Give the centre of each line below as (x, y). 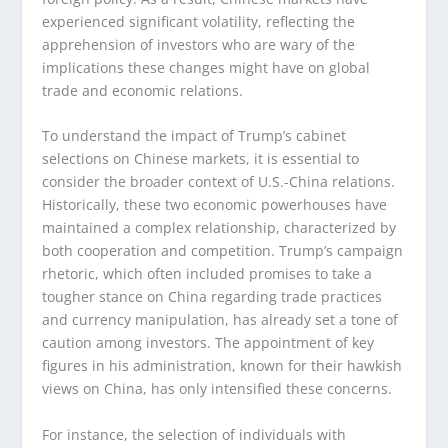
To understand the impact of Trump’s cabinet (194, 136)
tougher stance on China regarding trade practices (212, 297)
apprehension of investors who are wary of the (199, 44)
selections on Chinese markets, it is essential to (201, 159)
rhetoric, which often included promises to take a (207, 274)
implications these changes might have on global (206, 67)
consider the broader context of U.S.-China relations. (219, 182)
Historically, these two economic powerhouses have (215, 205)
